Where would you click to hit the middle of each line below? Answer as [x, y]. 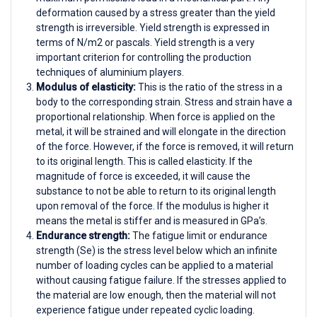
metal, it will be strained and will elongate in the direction [161, 131]
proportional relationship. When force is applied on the [156, 116]
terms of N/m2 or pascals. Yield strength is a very [145, 42]
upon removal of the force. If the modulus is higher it [152, 206]
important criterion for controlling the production [144, 57]
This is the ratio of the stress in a [209, 87]
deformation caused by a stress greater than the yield [156, 12]
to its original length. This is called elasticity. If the [144, 161]
